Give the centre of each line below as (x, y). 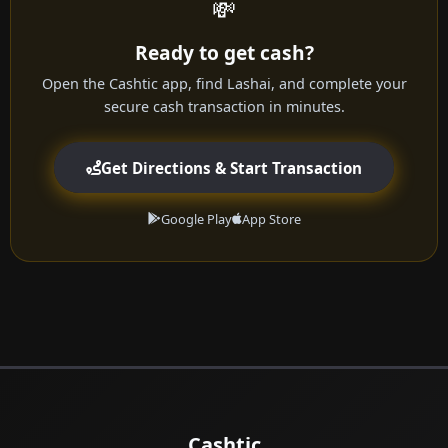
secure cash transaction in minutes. (224, 107)
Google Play (196, 219)
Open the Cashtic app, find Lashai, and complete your (224, 84)
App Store (271, 219)
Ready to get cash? (224, 53)
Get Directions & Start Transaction (231, 167)
